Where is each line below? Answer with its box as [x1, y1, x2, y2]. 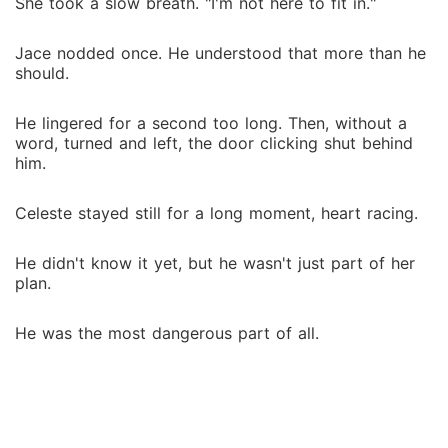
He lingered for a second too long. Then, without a [15, 113, 407, 133]
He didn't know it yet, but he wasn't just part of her [15, 253, 415, 273]
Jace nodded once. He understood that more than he [15, 43, 426, 63]
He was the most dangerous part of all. [15, 323, 319, 343]
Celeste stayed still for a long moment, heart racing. [15, 203, 418, 223]
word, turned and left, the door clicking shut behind [15, 133, 413, 153]
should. [15, 63, 69, 83]
